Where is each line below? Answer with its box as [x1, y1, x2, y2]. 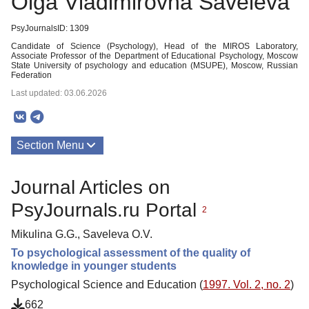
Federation [11, 70, 52, 80]
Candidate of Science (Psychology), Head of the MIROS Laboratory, [11, 41, 298, 51]
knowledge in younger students [11, 259, 177, 272]
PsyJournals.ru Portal [11, 199, 202, 221]
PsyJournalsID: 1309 [11, 23, 89, 33]
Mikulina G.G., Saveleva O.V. [11, 228, 152, 240]
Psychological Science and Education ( [11, 278, 203, 290]
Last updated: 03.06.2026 [11, 88, 107, 98]
